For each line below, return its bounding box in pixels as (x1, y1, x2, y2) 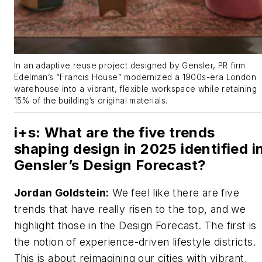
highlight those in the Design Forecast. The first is (14, 219, 257, 232)
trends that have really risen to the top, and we (14, 203, 246, 216)
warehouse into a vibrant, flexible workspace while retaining (14, 84, 257, 94)
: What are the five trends (36, 123, 215, 141)
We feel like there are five (109, 187, 240, 199)
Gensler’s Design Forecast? (14, 156, 206, 174)
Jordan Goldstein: (14, 187, 109, 199)
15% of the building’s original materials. (14, 95, 168, 105)
